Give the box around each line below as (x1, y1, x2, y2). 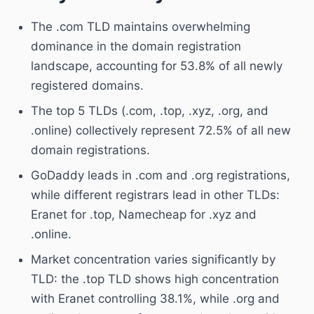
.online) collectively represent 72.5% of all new (31, 123, 291, 137)
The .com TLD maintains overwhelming (31, 19, 250, 34)
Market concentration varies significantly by (31, 252, 275, 266)
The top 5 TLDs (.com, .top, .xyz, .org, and (31, 103, 268, 118)
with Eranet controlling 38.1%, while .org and (31, 291, 280, 306)
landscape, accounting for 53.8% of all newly (31, 58, 282, 73)
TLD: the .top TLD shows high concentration (31, 271, 279, 286)
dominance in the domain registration (31, 39, 241, 53)
